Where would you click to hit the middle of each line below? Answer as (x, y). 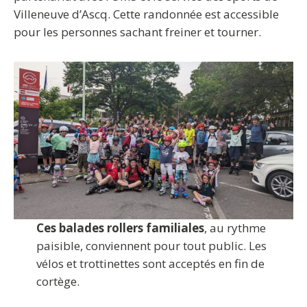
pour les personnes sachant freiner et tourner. (137, 32)
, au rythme (235, 228)
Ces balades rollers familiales (120, 228)
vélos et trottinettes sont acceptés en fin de (150, 264)
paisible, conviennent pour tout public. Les (151, 246)
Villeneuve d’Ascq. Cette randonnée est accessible (146, 14)
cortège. (58, 282)
